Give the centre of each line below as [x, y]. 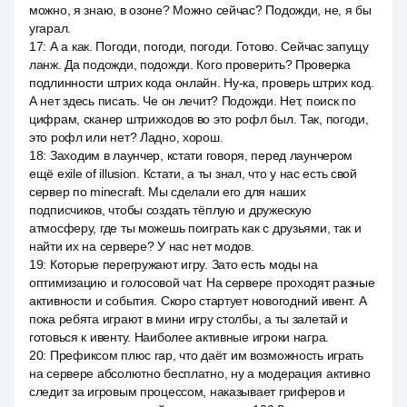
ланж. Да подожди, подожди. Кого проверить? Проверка [190, 65]
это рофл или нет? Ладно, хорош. [126, 137]
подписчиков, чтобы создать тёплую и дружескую [170, 210]
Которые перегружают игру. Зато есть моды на [184, 264]
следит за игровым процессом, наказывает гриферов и [188, 392]
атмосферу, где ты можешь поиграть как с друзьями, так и [195, 228]
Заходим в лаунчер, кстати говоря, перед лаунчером [201, 155]
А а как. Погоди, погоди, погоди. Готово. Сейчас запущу [209, 46]
